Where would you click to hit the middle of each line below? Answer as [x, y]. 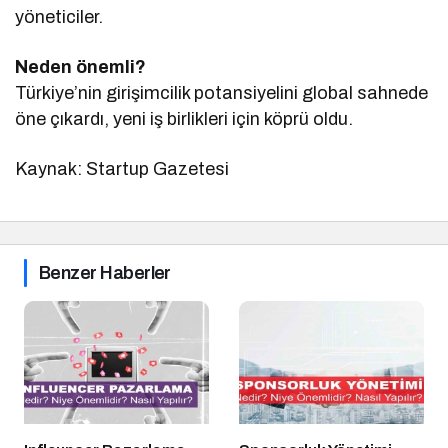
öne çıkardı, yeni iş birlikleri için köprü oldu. [184, 118]
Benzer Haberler [105, 272]
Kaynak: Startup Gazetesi [122, 168]
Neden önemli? [81, 66]
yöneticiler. [59, 16]
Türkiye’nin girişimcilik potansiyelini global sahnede [222, 92]
